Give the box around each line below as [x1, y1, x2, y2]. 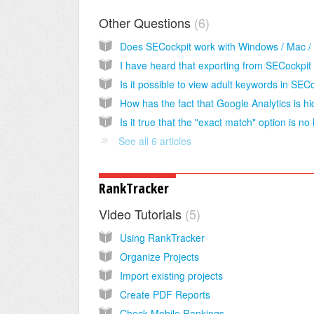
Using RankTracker [120, 231, 205, 245]
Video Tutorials [99, 205, 185, 224]
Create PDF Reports [120, 287, 210, 302]
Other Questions [99, 13, 194, 32]
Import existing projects [120, 268, 223, 283]
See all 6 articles [118, 133, 191, 148]
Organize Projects [120, 250, 199, 264]
